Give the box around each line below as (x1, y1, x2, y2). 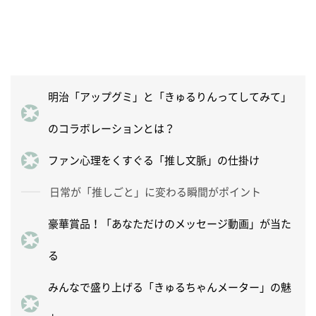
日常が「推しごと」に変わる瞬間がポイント (49, 183, 261, 200)
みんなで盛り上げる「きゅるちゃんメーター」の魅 (48, 279, 291, 295)
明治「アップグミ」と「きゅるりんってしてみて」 (48, 88, 291, 104)
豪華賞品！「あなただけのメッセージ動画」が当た (48, 215, 291, 231)
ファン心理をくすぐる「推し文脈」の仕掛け (48, 152, 260, 168)
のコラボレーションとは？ (48, 120, 175, 136)
